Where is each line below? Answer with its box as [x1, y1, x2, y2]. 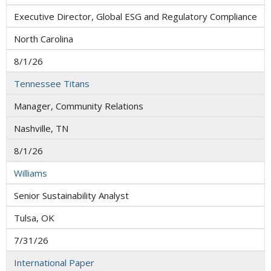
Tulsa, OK [14, 211, 54, 224]
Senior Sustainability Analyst [14, 189, 129, 201]
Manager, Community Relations [14, 99, 143, 112]
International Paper [14, 256, 94, 269]
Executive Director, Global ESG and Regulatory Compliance [14, 10, 257, 22]
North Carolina [14, 32, 73, 45]
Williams [14, 166, 47, 179]
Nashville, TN [14, 122, 68, 134]
